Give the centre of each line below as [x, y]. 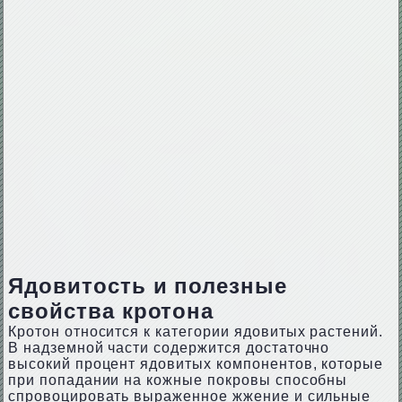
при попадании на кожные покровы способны [178, 380]
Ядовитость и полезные [148, 286]
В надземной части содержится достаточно [169, 348]
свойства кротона [111, 311]
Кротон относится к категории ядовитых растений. [196, 332]
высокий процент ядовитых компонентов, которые [196, 364]
